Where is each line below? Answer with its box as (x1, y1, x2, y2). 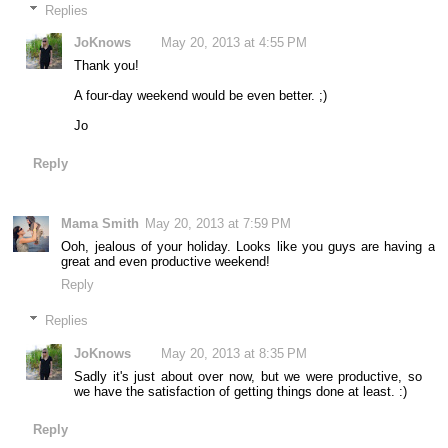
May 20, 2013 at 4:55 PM (161, 35, 308, 51)
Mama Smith (61, 215, 140, 231)
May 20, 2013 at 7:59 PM (145, 215, 292, 231)
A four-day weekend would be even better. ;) (74, 88, 328, 104)
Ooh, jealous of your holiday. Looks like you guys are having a (61, 238, 435, 254)
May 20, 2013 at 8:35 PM (161, 346, 308, 362)
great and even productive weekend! (61, 253, 271, 269)
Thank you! (74, 58, 140, 74)
